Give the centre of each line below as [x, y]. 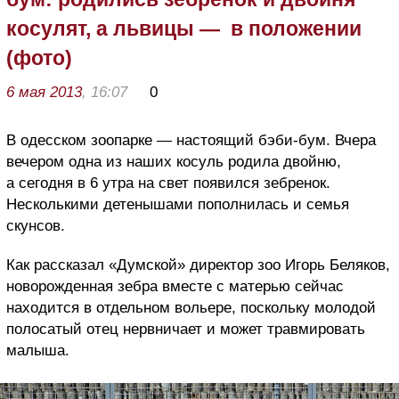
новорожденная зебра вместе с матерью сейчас [175, 287]
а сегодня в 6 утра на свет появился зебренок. [168, 183]
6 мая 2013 [44, 93]
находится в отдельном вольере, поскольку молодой [191, 308]
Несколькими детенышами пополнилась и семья [178, 205]
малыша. [38, 351]
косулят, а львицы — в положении [184, 29]
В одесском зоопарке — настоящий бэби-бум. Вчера [191, 141]
